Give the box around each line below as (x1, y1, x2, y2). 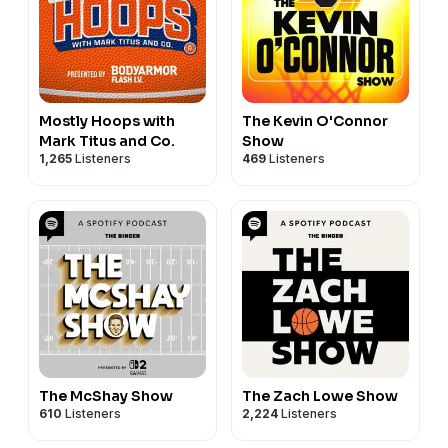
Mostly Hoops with (39, 111, 175, 130)
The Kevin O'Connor (242, 111, 388, 130)
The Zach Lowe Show (242, 386, 398, 405)
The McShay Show (39, 386, 173, 405)
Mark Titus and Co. (39, 131, 175, 150)
